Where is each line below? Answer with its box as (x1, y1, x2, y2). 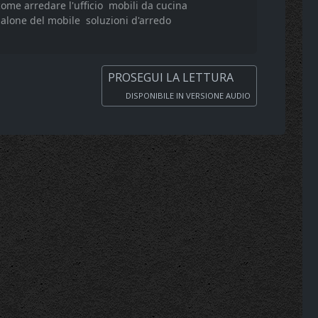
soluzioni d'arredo (86, 13, 171, 27)
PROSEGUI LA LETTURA (108, 69, 236, 85)
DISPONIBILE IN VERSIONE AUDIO (124, 89, 251, 101)
